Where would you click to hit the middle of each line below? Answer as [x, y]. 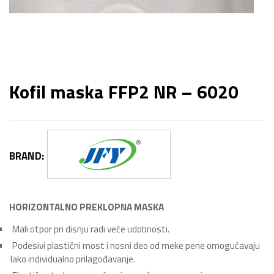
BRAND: [27, 156]
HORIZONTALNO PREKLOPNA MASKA [87, 207]
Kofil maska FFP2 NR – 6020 [124, 92]
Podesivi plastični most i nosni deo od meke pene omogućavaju [135, 246]
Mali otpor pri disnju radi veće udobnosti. [90, 229]
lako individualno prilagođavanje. [73, 259]
